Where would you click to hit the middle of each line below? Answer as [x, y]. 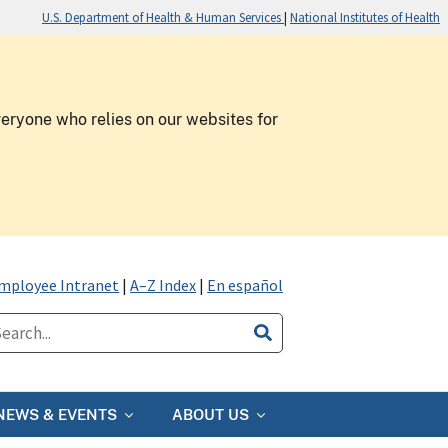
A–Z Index [163, 285]
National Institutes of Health [365, 17]
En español [245, 285]
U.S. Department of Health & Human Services [163, 17]
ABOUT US [210, 414]
